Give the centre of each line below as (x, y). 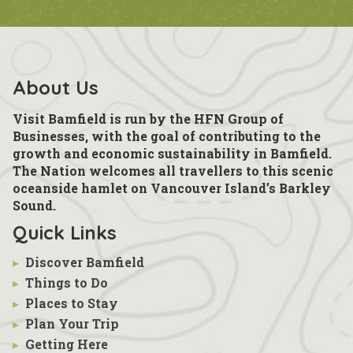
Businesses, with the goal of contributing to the (167, 136)
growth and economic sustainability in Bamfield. (172, 153)
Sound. (34, 205)
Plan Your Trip (72, 323)
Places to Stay (72, 303)
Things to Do (67, 282)
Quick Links (65, 232)
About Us (56, 87)
